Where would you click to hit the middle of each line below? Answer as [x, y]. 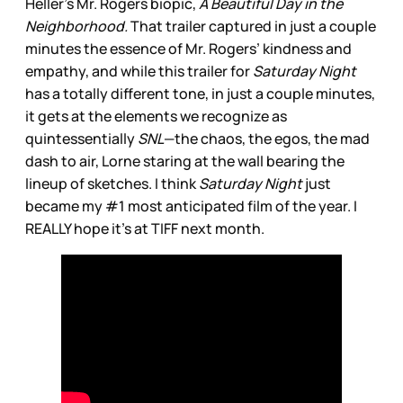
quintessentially [81, 139]
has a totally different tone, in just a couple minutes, [200, 94]
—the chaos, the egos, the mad [267, 139]
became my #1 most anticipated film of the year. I [191, 206]
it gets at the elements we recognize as [156, 116]
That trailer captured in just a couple [252, 27]
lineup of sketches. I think [112, 184]
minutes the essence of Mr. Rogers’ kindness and [188, 49]
